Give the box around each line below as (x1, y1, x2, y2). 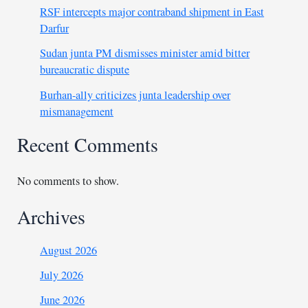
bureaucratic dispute (40, 62, 130, 78)
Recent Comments (17, 132, 159, 158)
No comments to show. (17, 173, 120, 188)
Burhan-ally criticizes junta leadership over (40, 87, 231, 102)
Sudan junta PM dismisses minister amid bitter (40, 45, 250, 61)
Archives (17, 204, 86, 230)
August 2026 (40, 242, 98, 258)
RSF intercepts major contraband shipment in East (40, 4, 265, 20)
